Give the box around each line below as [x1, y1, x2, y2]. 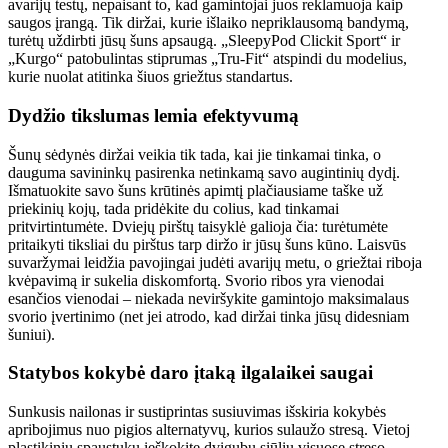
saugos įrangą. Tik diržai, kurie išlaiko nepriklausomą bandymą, [8, 14, 409, 32]
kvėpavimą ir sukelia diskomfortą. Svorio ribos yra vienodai [8, 271, 384, 289]
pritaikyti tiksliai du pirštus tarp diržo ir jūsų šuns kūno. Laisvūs [8, 235, 406, 253]
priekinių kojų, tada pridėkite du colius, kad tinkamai [8, 199, 339, 217]
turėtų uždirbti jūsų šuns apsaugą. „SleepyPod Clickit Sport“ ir [8, 32, 400, 50]
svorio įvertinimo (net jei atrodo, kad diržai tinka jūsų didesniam [8, 307, 409, 325]
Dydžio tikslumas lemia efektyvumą [8, 104, 299, 126]
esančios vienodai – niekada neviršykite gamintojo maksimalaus [8, 289, 409, 307]
